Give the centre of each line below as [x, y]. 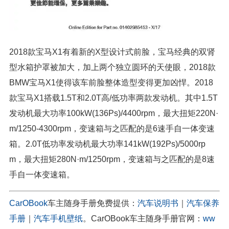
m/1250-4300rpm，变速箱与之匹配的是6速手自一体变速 [112, 128]
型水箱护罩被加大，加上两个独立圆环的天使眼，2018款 [112, 67]
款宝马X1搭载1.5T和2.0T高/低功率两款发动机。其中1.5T [113, 98]
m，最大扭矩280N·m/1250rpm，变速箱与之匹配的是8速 [112, 159]
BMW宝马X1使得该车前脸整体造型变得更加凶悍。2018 [111, 82]
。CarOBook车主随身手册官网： [143, 218]
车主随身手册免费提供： [93, 203]
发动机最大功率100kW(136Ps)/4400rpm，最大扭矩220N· [114, 113]
